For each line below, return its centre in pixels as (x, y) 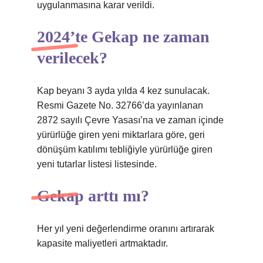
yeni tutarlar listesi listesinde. (97, 164)
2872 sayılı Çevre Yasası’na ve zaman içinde (130, 120)
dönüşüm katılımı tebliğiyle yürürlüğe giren (125, 149)
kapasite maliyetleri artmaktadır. (102, 243)
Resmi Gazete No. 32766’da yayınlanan (120, 105)
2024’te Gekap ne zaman (123, 37)
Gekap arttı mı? (93, 196)
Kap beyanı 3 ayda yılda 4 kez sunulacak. (123, 91)
